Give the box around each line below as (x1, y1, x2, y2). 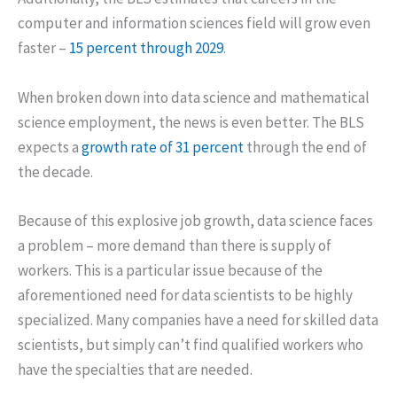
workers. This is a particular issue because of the (18, 260, 323, 280)
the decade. (18, 161, 93, 182)
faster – (18, 38, 69, 58)
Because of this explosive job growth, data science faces (18, 210, 373, 230)
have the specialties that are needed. (18, 359, 253, 379)
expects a (18, 136, 82, 157)
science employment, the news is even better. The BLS (18, 112, 364, 132)
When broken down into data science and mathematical (18, 87, 370, 107)
